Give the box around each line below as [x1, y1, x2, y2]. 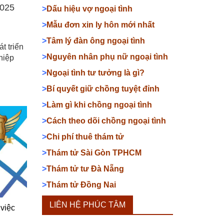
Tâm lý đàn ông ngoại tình [46, 36, 145, 45]
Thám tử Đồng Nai [46, 180, 116, 189]
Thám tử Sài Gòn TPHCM [46, 148, 141, 157]
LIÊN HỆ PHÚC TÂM [49, 200, 125, 209]
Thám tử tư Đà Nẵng [46, 164, 126, 173]
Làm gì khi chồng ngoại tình [46, 100, 152, 109]
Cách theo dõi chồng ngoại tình [46, 116, 166, 125]
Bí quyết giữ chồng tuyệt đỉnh [46, 84, 159, 93]
